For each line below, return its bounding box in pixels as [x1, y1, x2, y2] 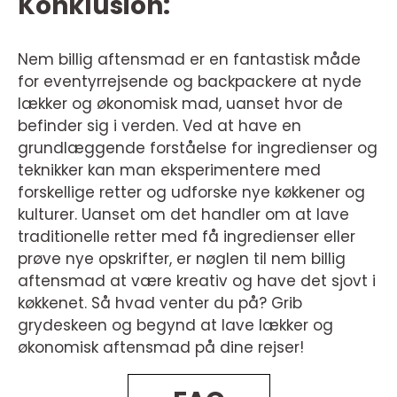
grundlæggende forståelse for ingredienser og [18, 137, 378, 160]
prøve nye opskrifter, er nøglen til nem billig [18, 248, 346, 270]
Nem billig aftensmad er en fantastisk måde [18, 49, 361, 71]
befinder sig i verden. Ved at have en [18, 115, 301, 137]
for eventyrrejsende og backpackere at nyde [18, 71, 362, 93]
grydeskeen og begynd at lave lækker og [18, 315, 333, 337]
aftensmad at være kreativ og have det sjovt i [18, 270, 376, 292]
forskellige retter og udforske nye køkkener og [18, 182, 365, 204]
